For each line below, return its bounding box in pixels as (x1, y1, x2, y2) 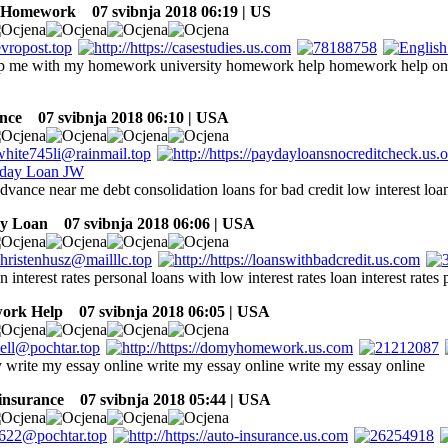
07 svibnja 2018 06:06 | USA (52, 214, 255, 232)
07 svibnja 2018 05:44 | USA (68, 390, 271, 408)
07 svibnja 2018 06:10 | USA (26, 108, 229, 126)
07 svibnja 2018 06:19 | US (80, 2, 271, 20)
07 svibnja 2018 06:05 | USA (67, 302, 270, 320)
